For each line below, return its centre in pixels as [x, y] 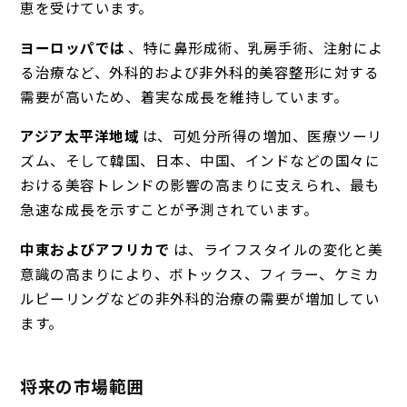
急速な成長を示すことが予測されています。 [169, 209]
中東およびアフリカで [95, 249]
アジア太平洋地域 [80, 136]
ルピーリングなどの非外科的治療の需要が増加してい [200, 298]
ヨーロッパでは [73, 47]
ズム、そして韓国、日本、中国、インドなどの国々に [200, 160]
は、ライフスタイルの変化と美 [277, 249]
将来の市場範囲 [82, 386]
